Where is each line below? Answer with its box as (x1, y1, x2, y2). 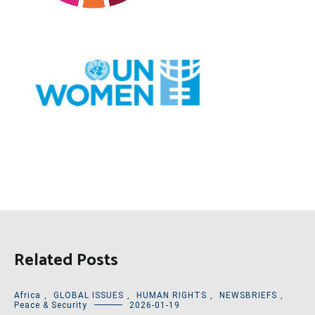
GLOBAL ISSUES (53, 290, 124, 301)
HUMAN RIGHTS (136, 290, 207, 301)
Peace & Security (14, 300, 87, 311)
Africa (14, 290, 41, 301)
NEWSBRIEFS (219, 290, 277, 301)
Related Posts (14, 247, 118, 275)
